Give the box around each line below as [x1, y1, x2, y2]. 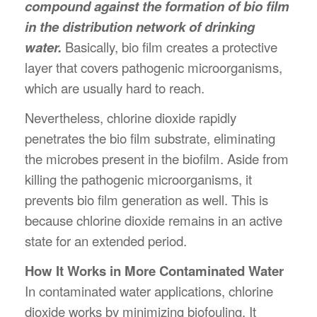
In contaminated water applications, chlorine [25, 282, 273, 300]
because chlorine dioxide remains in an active [25, 211, 282, 229]
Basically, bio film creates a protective [62, 38, 277, 56]
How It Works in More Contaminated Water [25, 261, 284, 280]
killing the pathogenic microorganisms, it [25, 170, 252, 188]
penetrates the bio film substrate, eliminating [25, 129, 275, 147]
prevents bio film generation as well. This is [25, 190, 268, 209]
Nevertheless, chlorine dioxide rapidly [25, 108, 236, 127]
